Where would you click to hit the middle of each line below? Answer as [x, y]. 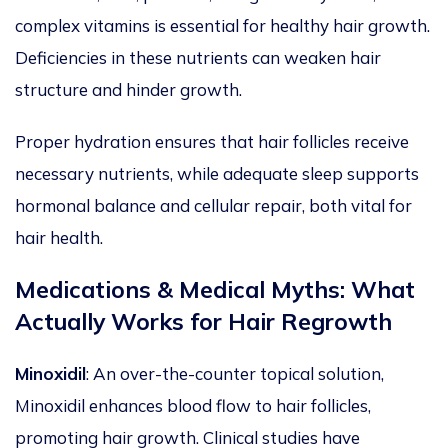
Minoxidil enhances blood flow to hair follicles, [193, 406]
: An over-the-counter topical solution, [235, 374]
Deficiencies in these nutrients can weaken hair [198, 58]
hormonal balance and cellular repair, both [183, 206]
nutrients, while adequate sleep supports [256, 174]
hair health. [59, 238]
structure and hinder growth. [130, 90]
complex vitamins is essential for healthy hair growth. [222, 26]
